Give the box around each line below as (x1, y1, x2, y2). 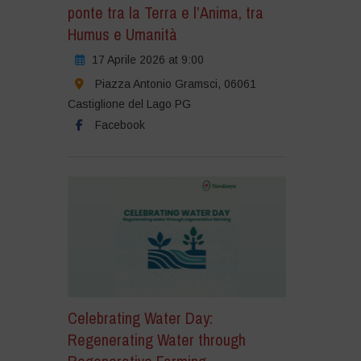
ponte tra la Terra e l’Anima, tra (67, 2, 263, 24)
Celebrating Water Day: (67, 306, 213, 329)
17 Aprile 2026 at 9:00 (91, 53, 204, 67)
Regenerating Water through (67, 328, 246, 351)
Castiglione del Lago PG (67, 98, 191, 111)
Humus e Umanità (67, 23, 177, 46)
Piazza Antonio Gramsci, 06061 (94, 77, 256, 91)
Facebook (94, 118, 145, 132)
